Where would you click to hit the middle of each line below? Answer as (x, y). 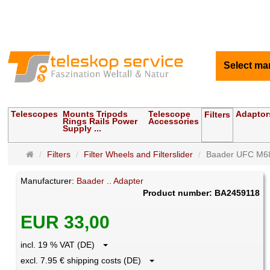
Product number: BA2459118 (202, 193)
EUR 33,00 (65, 222)
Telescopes (35, 114)
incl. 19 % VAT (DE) (61, 245)
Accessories (174, 121)
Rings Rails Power (100, 121)
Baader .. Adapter (110, 181)
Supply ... (82, 129)
